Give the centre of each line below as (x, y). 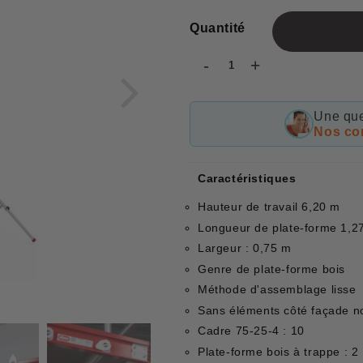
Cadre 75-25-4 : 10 (251, 331)
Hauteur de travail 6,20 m (269, 207)
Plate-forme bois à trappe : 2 (278, 351)
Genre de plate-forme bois (271, 269)
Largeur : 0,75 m (245, 248)
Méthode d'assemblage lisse (277, 290)
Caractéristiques (247, 179)
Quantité (218, 28)
